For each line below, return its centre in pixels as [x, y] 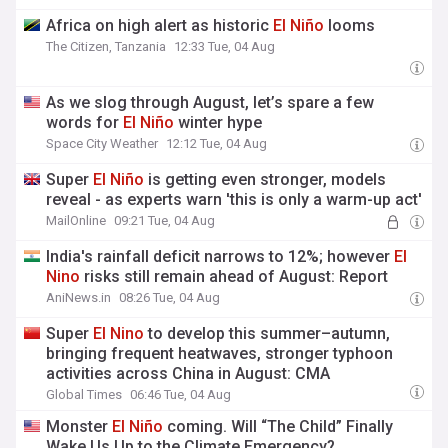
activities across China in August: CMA [188, 373]
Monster [79, 426]
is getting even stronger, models [265, 179]
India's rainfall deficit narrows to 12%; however [220, 256]
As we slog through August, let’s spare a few [210, 102]
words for [85, 122]
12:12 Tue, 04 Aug [217, 143]
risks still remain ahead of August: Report [234, 276]
